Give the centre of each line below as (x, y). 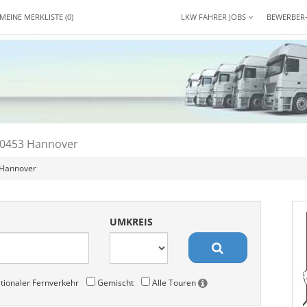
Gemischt (114, 282)
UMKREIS (132, 222)
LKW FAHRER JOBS (214, 17)
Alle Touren (174, 282)
